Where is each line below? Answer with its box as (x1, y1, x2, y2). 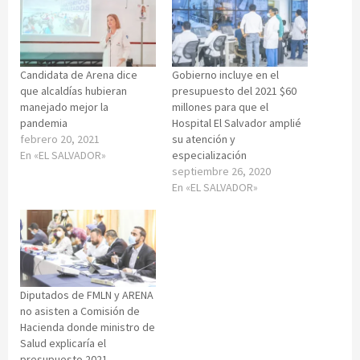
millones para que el (172, 99, 268, 114)
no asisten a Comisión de (20, 304, 140, 319)
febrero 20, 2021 (20, 131, 100, 146)
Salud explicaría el (20, 336, 106, 351)
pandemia (20, 115, 67, 130)
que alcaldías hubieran (20, 83, 127, 98)
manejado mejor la (20, 99, 108, 114)
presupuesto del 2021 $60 (172, 83, 297, 98)
